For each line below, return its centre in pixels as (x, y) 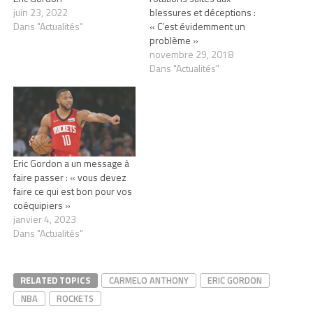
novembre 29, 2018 (191, 54)
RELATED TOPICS (55, 281)
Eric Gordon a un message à (71, 163)
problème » (174, 40)
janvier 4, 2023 (44, 219)
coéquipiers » (42, 205)
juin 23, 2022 (40, 12)
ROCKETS (75, 299)
